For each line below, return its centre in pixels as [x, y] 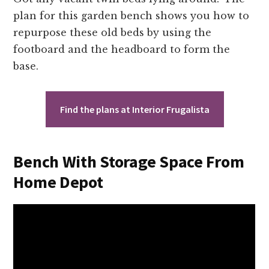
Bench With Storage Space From [129, 161]
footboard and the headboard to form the [122, 49]
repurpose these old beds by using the [113, 32]
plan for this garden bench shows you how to [131, 15]
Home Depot [58, 182]
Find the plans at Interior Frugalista [134, 109]
